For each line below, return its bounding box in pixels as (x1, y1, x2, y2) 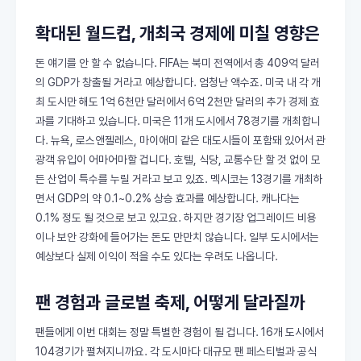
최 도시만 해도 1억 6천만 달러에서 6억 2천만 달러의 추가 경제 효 (35, 95, 320, 108)
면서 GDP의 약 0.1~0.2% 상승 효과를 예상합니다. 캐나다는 (35, 192, 300, 205)
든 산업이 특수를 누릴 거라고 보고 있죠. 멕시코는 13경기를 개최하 (35, 172, 323, 185)
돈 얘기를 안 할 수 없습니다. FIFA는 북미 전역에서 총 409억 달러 (35, 56, 320, 69)
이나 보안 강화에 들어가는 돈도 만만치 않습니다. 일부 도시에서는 (35, 230, 319, 243)
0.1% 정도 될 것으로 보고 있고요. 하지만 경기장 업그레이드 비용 (35, 211, 317, 224)
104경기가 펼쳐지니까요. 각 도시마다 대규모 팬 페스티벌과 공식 (35, 345, 317, 358)
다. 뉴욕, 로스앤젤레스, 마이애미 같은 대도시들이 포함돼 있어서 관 (35, 134, 326, 147)
